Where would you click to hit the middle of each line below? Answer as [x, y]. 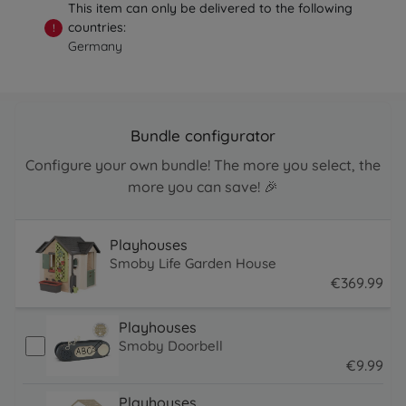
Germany [96, 47]
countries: [97, 28]
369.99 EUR [367, 304]
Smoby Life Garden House [193, 264]
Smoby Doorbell [171, 345]
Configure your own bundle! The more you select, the [203, 165]
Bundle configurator [203, 136]
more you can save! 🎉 [203, 187]
